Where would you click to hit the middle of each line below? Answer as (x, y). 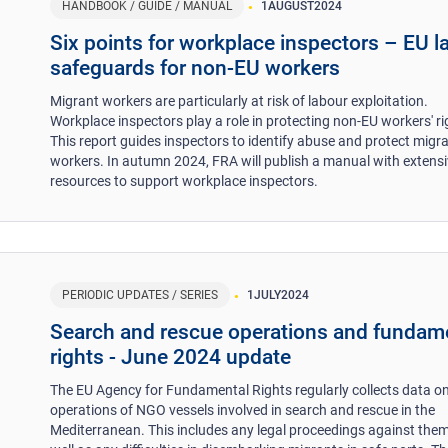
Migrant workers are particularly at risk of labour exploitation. (239, 100)
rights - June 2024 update (171, 356)
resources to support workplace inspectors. (184, 180)
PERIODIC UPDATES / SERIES (140, 294)
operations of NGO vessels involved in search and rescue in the (243, 409)
